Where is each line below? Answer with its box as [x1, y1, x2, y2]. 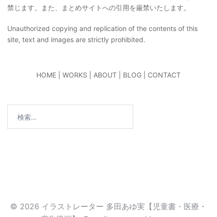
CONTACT [148, 71, 181, 79]
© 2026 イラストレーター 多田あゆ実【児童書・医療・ [10, 201, 207, 211]
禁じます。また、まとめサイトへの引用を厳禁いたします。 [7, 3, 190, 12]
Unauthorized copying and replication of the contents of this [7, 24, 198, 32]
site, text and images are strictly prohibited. [7, 35, 145, 44]
